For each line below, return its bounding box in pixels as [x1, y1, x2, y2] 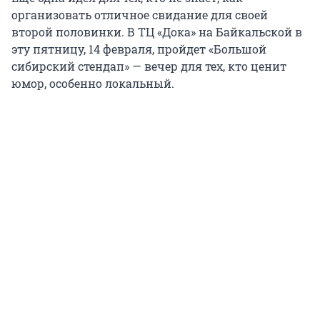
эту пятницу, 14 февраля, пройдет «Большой [11, 41, 266, 57]
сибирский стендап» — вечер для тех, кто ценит [11, 59, 286, 74]
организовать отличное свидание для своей [11, 7, 268, 23]
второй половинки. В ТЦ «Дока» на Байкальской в [11, 24, 302, 40]
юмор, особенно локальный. [11, 76, 174, 91]
